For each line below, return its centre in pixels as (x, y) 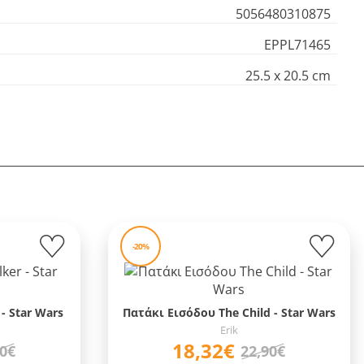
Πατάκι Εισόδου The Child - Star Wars (229, 312)
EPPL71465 (298, 45)
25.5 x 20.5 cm (288, 76)
